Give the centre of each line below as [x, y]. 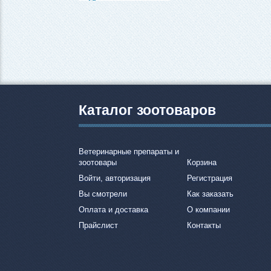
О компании [209, 209]
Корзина [202, 162]
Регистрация [210, 178]
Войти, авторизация [115, 178]
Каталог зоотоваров [147, 110]
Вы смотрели [103, 194]
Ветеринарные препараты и [129, 151]
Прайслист [98, 225]
